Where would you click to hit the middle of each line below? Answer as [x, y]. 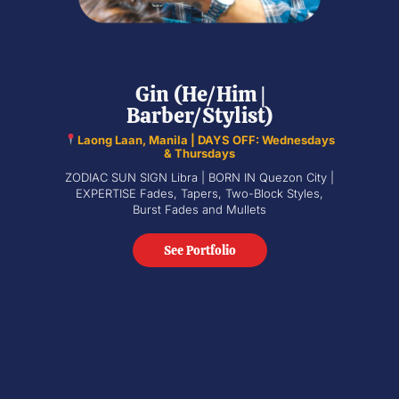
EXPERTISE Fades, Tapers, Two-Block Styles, [199, 193]
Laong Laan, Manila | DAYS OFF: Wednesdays [206, 139]
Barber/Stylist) [199, 115]
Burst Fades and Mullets [199, 209]
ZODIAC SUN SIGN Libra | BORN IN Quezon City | [199, 177]
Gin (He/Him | [199, 94]
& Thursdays [199, 153]
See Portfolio [199, 250]
